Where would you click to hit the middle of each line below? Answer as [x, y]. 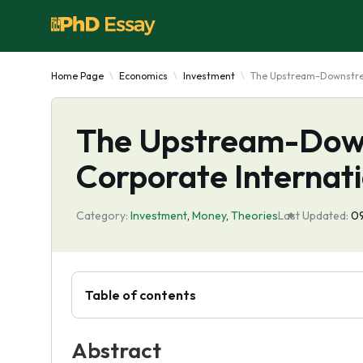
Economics [143, 76]
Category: [102, 216]
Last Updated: [313, 216]
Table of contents [141, 295]
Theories [254, 216]
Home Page [77, 76]
